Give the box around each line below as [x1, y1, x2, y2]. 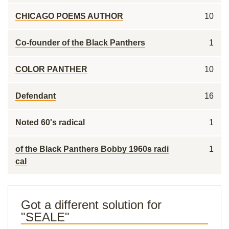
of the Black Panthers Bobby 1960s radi [15, 145, 169, 153]
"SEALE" [21, 210, 70, 224]
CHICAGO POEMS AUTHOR [15, 12, 123, 20]
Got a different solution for [21, 198, 162, 212]
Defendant [15, 91, 56, 100]
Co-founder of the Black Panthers [15, 38, 145, 47]
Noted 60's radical [15, 118, 85, 127]
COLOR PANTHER [15, 65, 87, 74]
